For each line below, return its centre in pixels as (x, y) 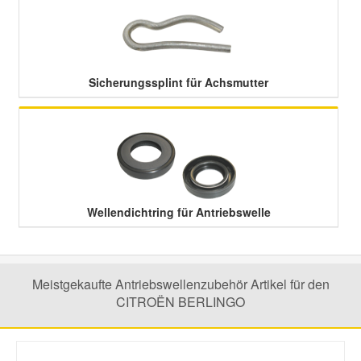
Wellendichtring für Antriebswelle (178, 212)
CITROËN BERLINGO (180, 302)
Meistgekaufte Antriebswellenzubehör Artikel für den (180, 284)
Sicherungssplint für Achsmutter (178, 82)
